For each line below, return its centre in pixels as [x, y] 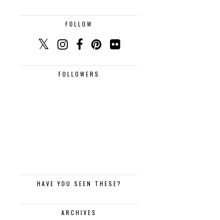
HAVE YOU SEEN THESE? [79, 183]
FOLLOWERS [79, 74]
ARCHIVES [79, 212]
